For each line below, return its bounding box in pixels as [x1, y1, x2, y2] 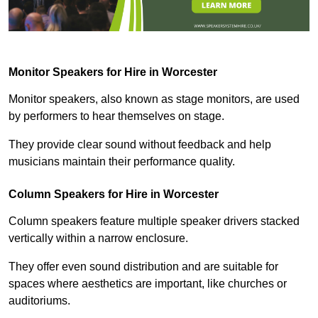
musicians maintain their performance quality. [9, 155, 235, 168]
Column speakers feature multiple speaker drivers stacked [9, 214, 300, 227]
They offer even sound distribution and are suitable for [9, 260, 278, 273]
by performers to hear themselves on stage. [9, 109, 224, 122]
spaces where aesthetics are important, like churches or [9, 277, 287, 290]
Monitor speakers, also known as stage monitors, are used [9, 92, 300, 105]
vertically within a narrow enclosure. [9, 231, 188, 244]
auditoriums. [9, 294, 70, 307]
